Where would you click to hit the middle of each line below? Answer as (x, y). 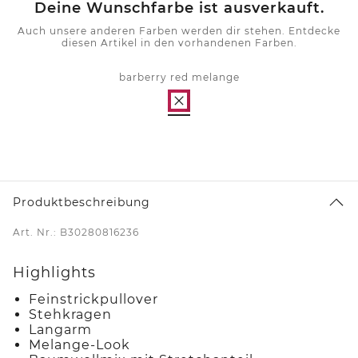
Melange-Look (80, 345)
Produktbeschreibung (82, 203)
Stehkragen (70, 315)
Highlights (54, 273)
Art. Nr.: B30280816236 (76, 233)
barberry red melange (179, 78)
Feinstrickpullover (93, 300)
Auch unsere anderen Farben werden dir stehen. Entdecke (179, 31)
